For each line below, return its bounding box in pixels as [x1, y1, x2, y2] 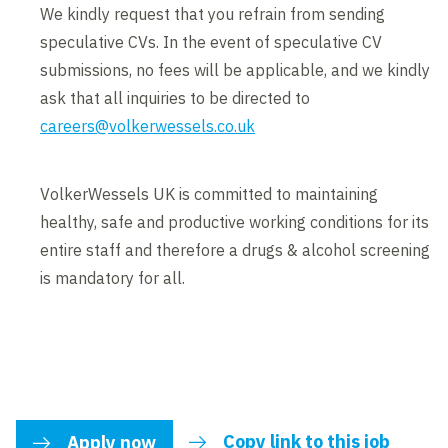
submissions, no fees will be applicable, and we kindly [40, 60, 431, 81]
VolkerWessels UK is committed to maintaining [40, 184, 379, 205]
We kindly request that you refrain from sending [40, 4, 386, 25]
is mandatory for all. [40, 268, 186, 289]
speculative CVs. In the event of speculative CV [40, 32, 383, 53]
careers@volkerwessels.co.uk [40, 116, 256, 137]
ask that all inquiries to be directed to [40, 88, 311, 109]
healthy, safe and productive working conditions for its [40, 212, 430, 233]
